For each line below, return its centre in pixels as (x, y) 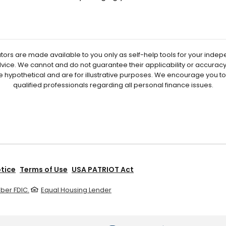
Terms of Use (44, 169)
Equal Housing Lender (76, 190)
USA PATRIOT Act (103, 169)
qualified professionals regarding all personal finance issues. (113, 85)
